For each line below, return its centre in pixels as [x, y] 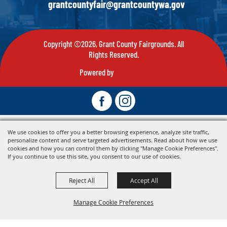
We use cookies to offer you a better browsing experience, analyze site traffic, [108, 132]
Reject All [82, 180]
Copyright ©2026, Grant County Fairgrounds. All [113, 43]
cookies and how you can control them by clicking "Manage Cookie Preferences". [113, 148]
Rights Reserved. [113, 54]
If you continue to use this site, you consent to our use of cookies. [94, 156]
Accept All [144, 180]
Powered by [97, 72]
